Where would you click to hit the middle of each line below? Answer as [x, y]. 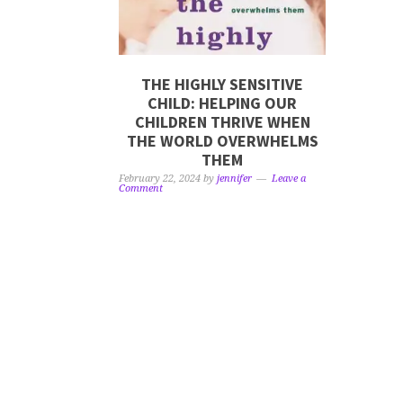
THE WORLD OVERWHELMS [222, 141]
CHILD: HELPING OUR [223, 103]
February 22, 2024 [160, 179]
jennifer [234, 179]
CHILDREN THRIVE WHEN [222, 122]
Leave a [289, 179]
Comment [141, 189]
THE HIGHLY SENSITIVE [223, 85]
